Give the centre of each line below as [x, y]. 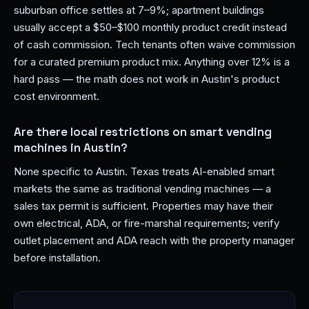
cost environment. [57, 96]
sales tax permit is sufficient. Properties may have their [143, 206]
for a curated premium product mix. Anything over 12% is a [152, 62]
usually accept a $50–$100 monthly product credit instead [150, 27]
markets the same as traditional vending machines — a [142, 189]
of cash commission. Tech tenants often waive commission [154, 44]
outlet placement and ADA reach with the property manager [154, 240]
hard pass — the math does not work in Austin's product [147, 79]
